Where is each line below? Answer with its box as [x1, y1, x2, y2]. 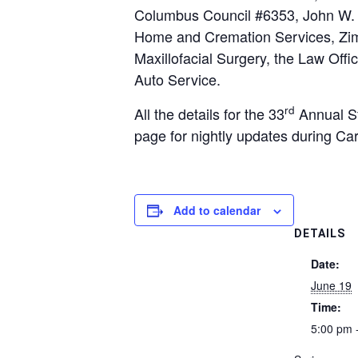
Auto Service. [134, 69, 221, 90]
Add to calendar [173, 202, 261, 219]
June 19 [311, 277, 352, 294]
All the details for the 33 [134, 103, 284, 125]
